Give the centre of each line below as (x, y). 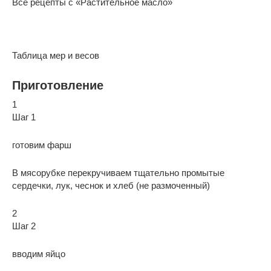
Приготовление (58, 85)
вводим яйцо (39, 253)
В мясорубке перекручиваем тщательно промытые (118, 172)
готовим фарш (42, 145)
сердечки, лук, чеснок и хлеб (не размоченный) (111, 185)
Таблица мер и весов (56, 55)
